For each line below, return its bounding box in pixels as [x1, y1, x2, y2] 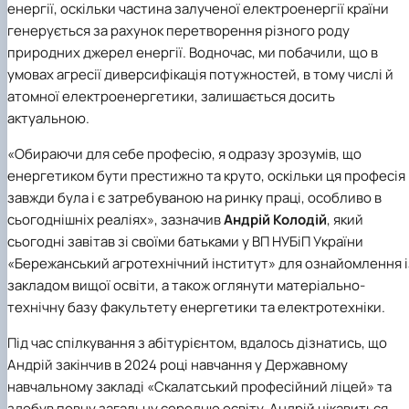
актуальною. [7, 108, 89, 128]
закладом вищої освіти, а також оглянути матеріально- [7, 275, 365, 295]
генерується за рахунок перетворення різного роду [7, 20, 350, 40]
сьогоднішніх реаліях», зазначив [7, 209, 224, 229]
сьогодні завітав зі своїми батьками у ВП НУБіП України [7, 231, 363, 251]
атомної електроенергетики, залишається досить [7, 86, 335, 106]
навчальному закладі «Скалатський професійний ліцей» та [7, 376, 392, 396]
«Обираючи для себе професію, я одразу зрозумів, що [7, 143, 362, 163]
